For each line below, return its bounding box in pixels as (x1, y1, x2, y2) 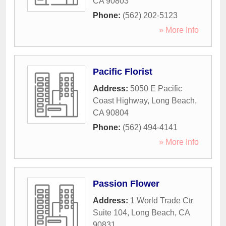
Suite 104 (93, 208, 127, 217)
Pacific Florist (93, 67, 152, 77)
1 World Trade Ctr (130, 196, 193, 205)
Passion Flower (93, 179, 159, 189)
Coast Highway (93, 96, 147, 105)
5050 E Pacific (130, 84, 182, 93)
